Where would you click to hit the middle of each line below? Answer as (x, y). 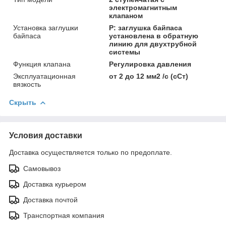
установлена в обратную (154, 36)
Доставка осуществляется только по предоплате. (91, 152)
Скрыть (23, 102)
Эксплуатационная (44, 76)
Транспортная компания (64, 215)
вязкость (27, 84)
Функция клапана (42, 64)
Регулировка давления (150, 64)
